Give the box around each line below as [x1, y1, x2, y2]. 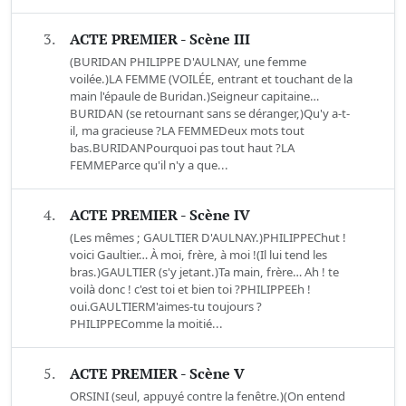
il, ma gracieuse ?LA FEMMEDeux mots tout [70, 122, 304, 140]
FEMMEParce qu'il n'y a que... [70, 157, 228, 174]
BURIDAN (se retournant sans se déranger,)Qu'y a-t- [70, 105, 350, 122]
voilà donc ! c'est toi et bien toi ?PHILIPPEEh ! [70, 281, 311, 298]
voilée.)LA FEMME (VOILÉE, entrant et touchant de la [70, 71, 353, 88]
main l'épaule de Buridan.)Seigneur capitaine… [70, 88, 319, 105]
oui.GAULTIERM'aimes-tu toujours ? [70, 298, 262, 315]
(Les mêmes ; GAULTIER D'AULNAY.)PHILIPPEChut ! [70, 229, 346, 246]
